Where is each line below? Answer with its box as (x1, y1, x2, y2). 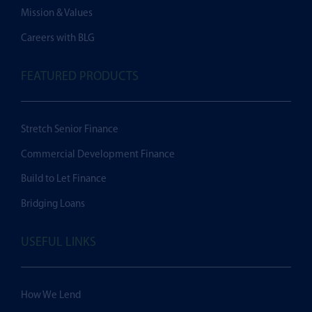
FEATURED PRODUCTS (21, 70, 139, 84)
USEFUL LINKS (21, 236, 96, 250)
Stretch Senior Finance (21, 125, 118, 136)
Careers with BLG (21, 33, 95, 44)
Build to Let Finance (21, 174, 107, 185)
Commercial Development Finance (21, 149, 175, 160)
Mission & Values (21, 8, 93, 19)
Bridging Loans (21, 198, 85, 210)
